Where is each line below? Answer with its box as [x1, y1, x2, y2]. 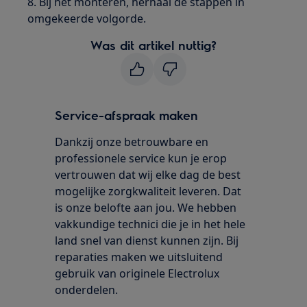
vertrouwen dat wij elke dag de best [55, 167, 241, 182]
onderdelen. [55, 282, 119, 297]
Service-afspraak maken [55, 106, 199, 123]
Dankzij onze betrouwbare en [55, 134, 209, 149]
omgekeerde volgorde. [27, 10, 147, 26]
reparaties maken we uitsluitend [55, 249, 223, 265]
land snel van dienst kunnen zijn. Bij [55, 232, 239, 248]
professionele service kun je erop [55, 150, 228, 166]
